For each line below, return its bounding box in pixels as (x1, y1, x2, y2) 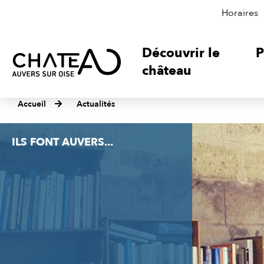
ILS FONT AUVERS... (12, 135, 113, 150)
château (142, 62, 192, 80)
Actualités (77, 98, 115, 110)
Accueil (18, 98, 46, 110)
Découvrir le (142, 44, 220, 62)
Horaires (222, 6, 258, 19)
